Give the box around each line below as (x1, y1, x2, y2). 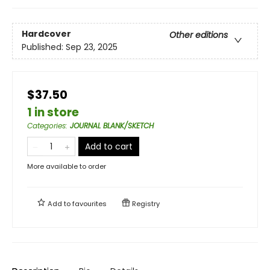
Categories (27, 120, 66, 131)
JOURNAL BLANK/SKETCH (70, 120, 154, 131)
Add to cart (85, 140, 133, 152)
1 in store (27, 104, 79, 121)
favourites (72, 198, 107, 209)
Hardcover (22, 27, 71, 40)
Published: (22, 40, 66, 53)
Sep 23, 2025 (66, 40, 118, 53)
